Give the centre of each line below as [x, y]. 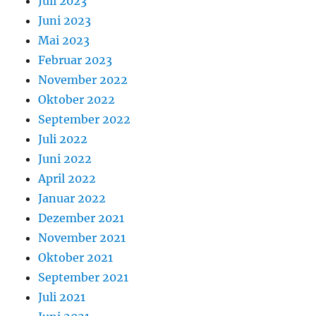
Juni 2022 [65, 159]
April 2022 [67, 179]
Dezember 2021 [81, 218]
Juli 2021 [62, 297]
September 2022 [85, 120]
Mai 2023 [64, 41]
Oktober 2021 [76, 258]
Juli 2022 [63, 139]
